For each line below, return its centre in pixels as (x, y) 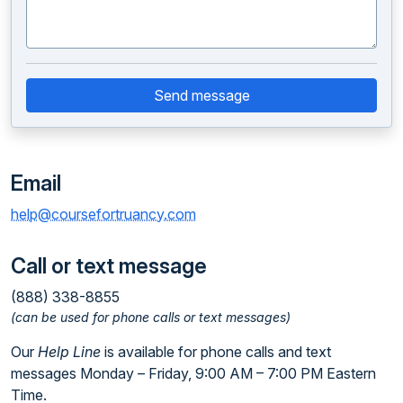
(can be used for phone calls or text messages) (151, 317)
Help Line (69, 352)
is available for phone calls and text (216, 352)
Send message (201, 95)
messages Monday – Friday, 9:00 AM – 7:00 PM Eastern (193, 373)
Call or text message (109, 266)
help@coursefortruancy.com (103, 214)
